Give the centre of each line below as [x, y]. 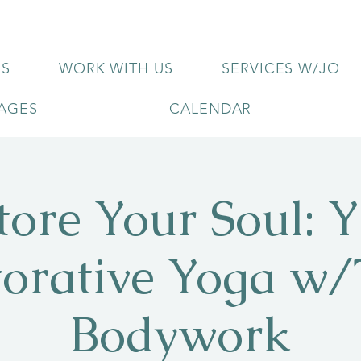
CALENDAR [211, 109]
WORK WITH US [116, 68]
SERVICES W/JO [281, 68]
